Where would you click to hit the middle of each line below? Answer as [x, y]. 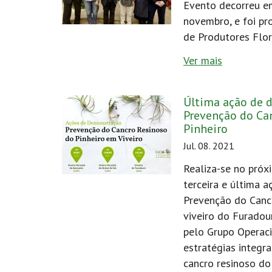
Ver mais [203, 60]
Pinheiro [206, 129]
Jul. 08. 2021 [209, 146]
